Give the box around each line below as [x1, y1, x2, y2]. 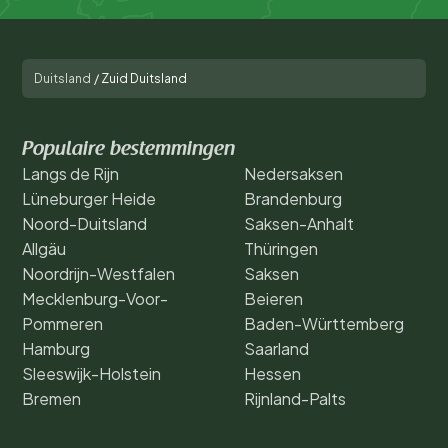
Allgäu [22, 237, 66, 259]
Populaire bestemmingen [22, 139, 235, 160]
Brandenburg [244, 187, 342, 209]
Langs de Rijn [22, 162, 119, 184]
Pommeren [22, 312, 103, 334]
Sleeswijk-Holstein [22, 362, 161, 384]
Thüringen [244, 237, 318, 259]
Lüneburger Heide [22, 187, 156, 209]
